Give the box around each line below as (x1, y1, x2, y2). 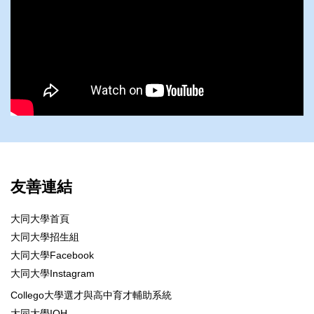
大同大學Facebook (11, 250, 94, 261)
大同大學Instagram (11, 268, 95, 280)
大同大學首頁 (11, 213, 69, 225)
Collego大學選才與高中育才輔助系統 (11, 289, 172, 301)
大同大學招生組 (11, 231, 79, 243)
